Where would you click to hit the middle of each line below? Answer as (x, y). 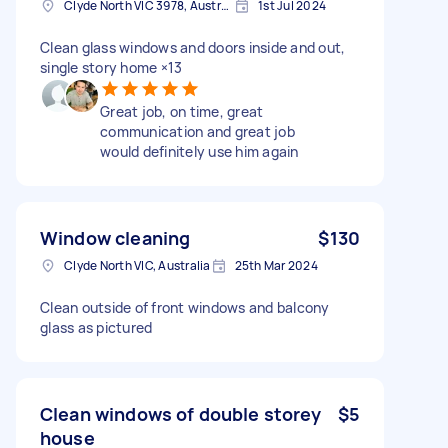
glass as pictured (96, 327)
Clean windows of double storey (181, 413)
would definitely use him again (199, 151)
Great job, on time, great (182, 111)
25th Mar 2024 (276, 265)
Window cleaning (115, 237)
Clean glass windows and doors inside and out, (193, 47)
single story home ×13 (111, 67)
